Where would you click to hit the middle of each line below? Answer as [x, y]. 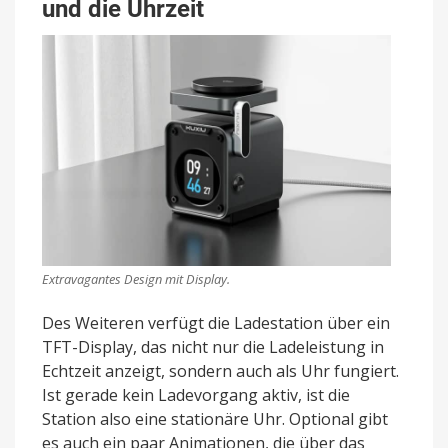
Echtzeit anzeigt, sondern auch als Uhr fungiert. [220, 370]
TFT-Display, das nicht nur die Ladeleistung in [213, 346]
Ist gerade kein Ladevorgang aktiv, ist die [196, 394]
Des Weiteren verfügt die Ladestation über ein [216, 322]
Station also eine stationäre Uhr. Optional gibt [215, 418]
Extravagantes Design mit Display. [136, 278]
